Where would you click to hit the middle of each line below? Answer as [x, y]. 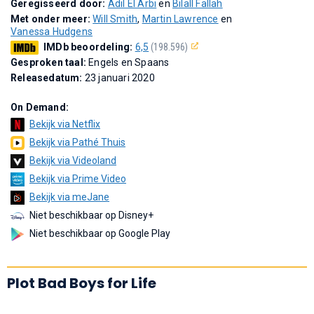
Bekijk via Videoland [73, 160]
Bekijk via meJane [69, 197]
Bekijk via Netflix [65, 124]
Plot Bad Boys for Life [82, 283]
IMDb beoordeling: [89, 47]
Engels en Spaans [129, 62]
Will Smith [115, 19]
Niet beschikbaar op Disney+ [91, 215]
